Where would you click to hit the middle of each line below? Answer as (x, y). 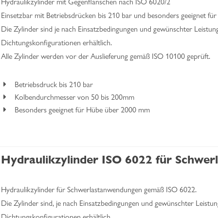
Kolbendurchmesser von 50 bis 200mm (74, 97)
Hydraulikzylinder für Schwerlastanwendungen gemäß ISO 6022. (99, 190)
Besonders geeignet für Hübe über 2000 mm (82, 110)
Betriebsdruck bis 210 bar (54, 84)
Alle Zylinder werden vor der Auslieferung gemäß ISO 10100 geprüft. (106, 56)
